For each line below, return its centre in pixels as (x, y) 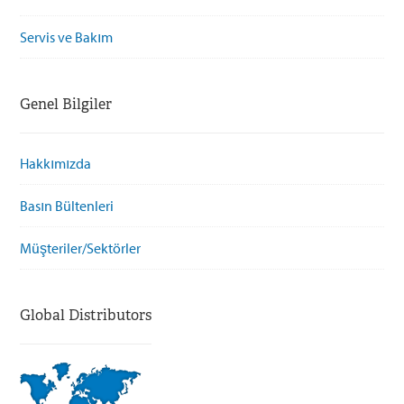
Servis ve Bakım (67, 37)
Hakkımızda (56, 163)
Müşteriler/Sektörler (81, 248)
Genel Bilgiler (66, 104)
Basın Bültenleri (67, 205)
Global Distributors (86, 315)
